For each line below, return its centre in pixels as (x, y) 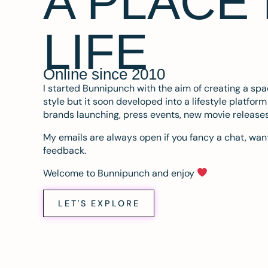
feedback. (66, 150)
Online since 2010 (104, 74)
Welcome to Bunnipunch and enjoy (120, 173)
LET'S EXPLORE (99, 203)
